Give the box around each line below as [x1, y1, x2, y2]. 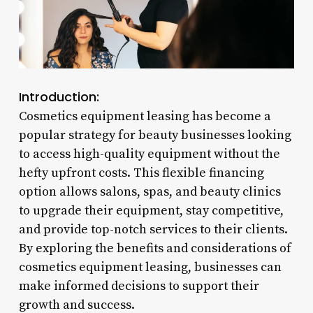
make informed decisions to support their [18, 277, 259, 294]
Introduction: [18, 87, 99, 105]
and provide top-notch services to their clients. [18, 221, 288, 238]
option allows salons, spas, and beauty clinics [18, 183, 281, 200]
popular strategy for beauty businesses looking [18, 126, 291, 143]
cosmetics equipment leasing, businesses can [18, 259, 282, 275]
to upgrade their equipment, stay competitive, [18, 202, 284, 219]
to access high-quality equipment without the [18, 145, 280, 162]
